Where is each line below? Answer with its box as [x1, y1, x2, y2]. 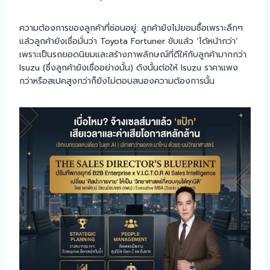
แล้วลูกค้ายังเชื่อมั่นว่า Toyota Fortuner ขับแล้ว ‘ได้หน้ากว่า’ [19, 34, 238, 48]
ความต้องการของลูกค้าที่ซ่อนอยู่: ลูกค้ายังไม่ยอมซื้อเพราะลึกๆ [19, 21, 243, 34]
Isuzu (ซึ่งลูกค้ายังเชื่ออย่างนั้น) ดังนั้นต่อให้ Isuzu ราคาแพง [19, 61, 238, 74]
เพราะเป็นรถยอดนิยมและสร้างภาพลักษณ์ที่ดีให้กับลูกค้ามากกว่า [19, 48, 246, 61]
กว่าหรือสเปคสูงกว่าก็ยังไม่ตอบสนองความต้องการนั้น [19, 74, 215, 87]
